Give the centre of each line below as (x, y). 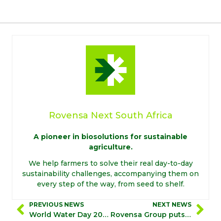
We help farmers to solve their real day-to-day (110, 163)
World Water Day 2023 (106, 214)
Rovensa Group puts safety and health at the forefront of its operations (188, 214)
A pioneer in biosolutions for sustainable (110, 136)
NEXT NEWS (172, 204)
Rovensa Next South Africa (110, 115)
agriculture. (110, 147)
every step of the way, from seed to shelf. (110, 184)
